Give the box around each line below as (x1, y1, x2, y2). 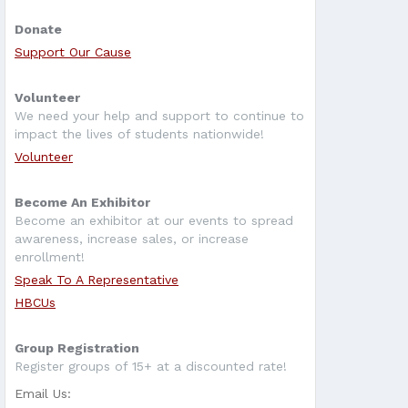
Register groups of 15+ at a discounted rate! (15, 359, 287, 374)
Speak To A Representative (15, 272, 178, 288)
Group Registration (15, 341, 139, 356)
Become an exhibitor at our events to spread (15, 213, 293, 229)
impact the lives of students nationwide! (15, 127, 264, 142)
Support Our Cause (15, 45, 131, 60)
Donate (15, 22, 62, 37)
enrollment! (15, 250, 85, 265)
